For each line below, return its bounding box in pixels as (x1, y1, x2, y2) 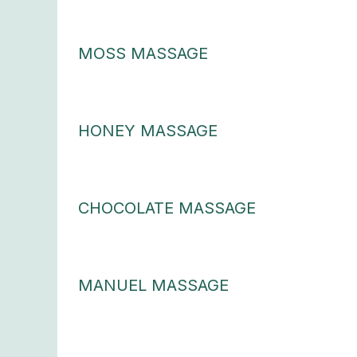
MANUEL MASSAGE (77, 276, 229, 296)
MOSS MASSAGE (77, 44, 208, 64)
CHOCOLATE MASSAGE (77, 198, 256, 218)
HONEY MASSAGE (77, 121, 218, 141)
